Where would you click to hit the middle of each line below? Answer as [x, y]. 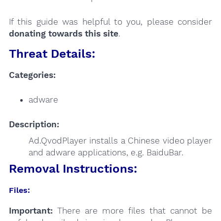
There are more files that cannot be [132, 211]
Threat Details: [52, 54]
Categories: [32, 75]
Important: [31, 211]
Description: [34, 125]
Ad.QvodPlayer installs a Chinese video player [120, 140]
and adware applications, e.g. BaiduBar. [106, 152]
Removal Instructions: [73, 168]
